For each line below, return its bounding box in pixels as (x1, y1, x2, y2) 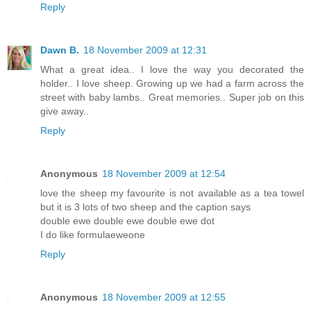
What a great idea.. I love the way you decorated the (40, 64, 304, 75)
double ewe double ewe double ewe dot (40, 215, 215, 226)
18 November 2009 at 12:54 (102, 167, 226, 179)
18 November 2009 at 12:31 (83, 44, 207, 56)
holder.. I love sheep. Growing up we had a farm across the (40, 78, 304, 89)
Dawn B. (40, 44, 79, 56)
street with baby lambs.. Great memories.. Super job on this (40, 92, 304, 103)
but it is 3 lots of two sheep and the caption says (40, 201, 251, 212)
